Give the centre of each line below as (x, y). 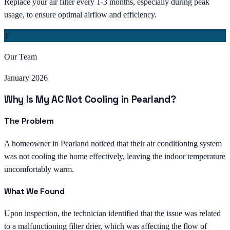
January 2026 (26, 78)
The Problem (29, 121)
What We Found (34, 191)
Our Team (21, 57)
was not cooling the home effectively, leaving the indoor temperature (115, 156)
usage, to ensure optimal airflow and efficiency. (80, 15)
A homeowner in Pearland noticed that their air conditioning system (113, 143)
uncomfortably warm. (39, 169)
